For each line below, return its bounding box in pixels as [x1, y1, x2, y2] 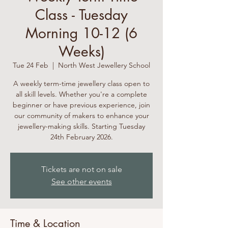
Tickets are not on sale [41, 164, 122, 174]
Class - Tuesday [35, 6, 128, 24]
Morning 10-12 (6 [25, 24, 137, 42]
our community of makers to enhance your [14, 111, 149, 120]
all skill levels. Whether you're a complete [16, 90, 147, 99]
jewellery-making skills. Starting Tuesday [18, 122, 145, 131]
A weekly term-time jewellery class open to [13, 79, 150, 88]
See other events [51, 177, 112, 186]
